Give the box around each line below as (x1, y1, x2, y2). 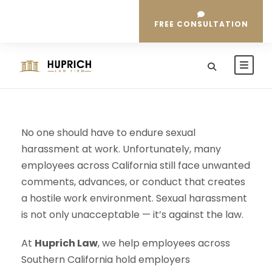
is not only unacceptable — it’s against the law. (21, 208, 243, 222)
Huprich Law (35, 236, 98, 250)
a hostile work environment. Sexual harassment (21, 191, 247, 205)
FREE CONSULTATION (154, 19, 248, 29)
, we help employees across (98, 236, 230, 250)
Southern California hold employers (21, 253, 190, 267)
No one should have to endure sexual (21, 126, 195, 140)
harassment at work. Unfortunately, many (21, 142, 221, 156)
